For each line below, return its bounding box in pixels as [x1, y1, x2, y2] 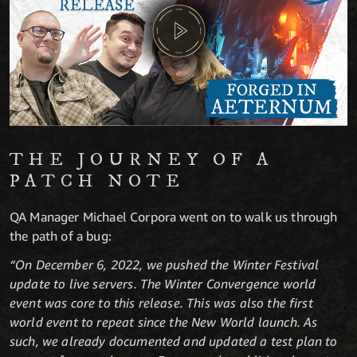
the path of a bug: [10, 227, 112, 244]
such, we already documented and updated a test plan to [10, 332, 338, 349]
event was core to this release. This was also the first [10, 294, 313, 311]
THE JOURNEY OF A [10, 147, 275, 171]
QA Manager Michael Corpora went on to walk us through [10, 208, 338, 225]
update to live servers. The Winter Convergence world [10, 275, 316, 292]
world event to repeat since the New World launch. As [10, 313, 318, 330]
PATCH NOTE [10, 169, 185, 193]
